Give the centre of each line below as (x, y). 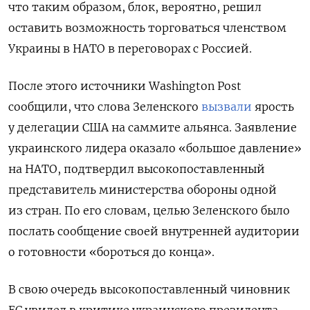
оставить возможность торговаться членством (147, 28)
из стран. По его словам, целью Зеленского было (149, 211)
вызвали (227, 107)
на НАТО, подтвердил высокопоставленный (137, 169)
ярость (273, 107)
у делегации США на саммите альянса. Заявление (153, 128)
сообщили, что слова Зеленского (105, 107)
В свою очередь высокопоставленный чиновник (149, 290)
